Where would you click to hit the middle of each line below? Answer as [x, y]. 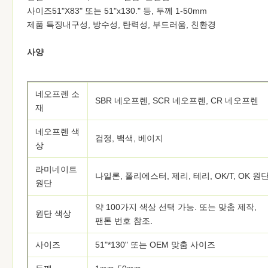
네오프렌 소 [57, 94]
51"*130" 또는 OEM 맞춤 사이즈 [155, 245]
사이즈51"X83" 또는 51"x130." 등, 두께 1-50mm [117, 11]
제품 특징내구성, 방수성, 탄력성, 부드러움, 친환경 [121, 25]
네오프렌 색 [57, 132]
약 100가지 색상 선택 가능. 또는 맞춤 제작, [176, 207]
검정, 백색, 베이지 [129, 138]
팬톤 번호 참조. [124, 221]
